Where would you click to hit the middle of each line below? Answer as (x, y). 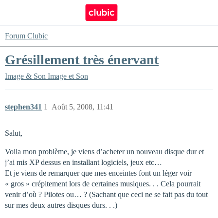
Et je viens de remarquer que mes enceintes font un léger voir (98, 173)
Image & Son (25, 76)
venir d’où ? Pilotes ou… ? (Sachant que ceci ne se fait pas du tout (106, 194)
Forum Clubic (26, 36)
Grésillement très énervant (82, 60)
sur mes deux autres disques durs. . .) (61, 205)
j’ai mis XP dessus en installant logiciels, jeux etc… (83, 162)
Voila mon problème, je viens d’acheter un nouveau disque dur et (104, 152)
